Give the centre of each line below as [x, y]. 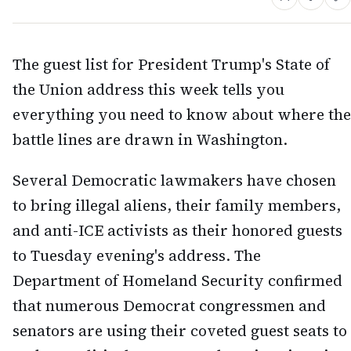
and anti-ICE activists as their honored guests [177, 231]
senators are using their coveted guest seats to [180, 331]
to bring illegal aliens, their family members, [177, 206]
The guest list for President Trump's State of [171, 64]
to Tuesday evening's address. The [137, 256]
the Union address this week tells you [148, 89]
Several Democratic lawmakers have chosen [174, 181]
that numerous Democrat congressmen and [169, 306]
